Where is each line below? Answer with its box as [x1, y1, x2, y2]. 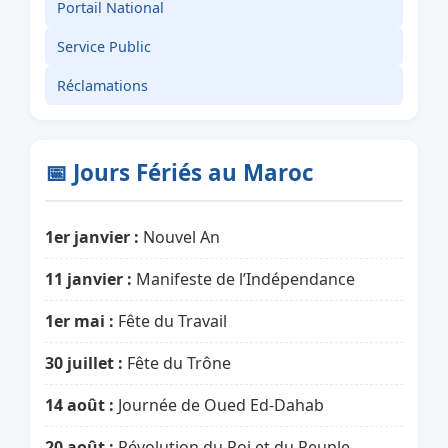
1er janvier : [45, 226, 139, 248]
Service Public [57, 37, 151, 56]
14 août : [45, 394, 114, 416]
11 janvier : [45, 268, 132, 290]
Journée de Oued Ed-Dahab [114, 394, 324, 416]
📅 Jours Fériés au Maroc [45, 157, 314, 188]
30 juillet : [45, 352, 123, 374]
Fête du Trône [123, 352, 231, 374]
